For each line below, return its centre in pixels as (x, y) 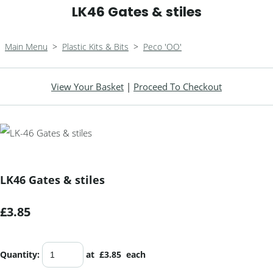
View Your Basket (87, 87)
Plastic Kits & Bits (95, 47)
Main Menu (26, 47)
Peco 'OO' (162, 47)
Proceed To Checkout (178, 87)
